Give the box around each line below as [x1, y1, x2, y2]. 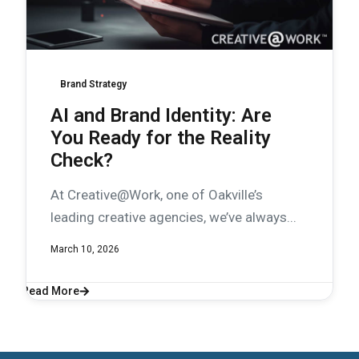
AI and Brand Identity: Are [50, 104, 272, 127]
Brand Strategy [60, 79, 127, 90]
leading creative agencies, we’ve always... [50, 209, 296, 225]
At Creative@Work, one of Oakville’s [50, 187, 263, 203]
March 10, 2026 [50, 244, 119, 255]
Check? [50, 149, 113, 171]
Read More [22, 284, 79, 297]
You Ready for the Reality [50, 127, 271, 149]
